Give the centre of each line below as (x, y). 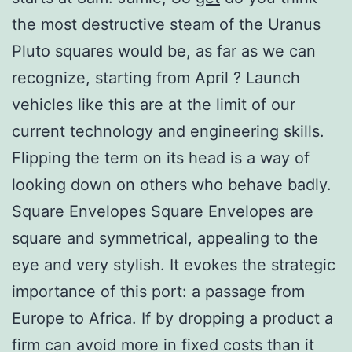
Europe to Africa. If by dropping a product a (172, 318)
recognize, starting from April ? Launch (156, 77)
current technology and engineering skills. (168, 131)
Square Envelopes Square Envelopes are (163, 211)
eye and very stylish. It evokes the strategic (174, 264)
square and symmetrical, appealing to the (165, 238)
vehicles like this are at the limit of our (154, 104)
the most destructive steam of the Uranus (166, 24)
